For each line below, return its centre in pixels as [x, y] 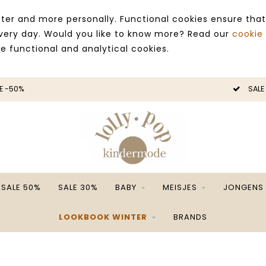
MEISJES [180, 187]
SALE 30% [78, 187]
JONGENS [243, 187]
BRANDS [190, 217]
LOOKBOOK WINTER [103, 217]
